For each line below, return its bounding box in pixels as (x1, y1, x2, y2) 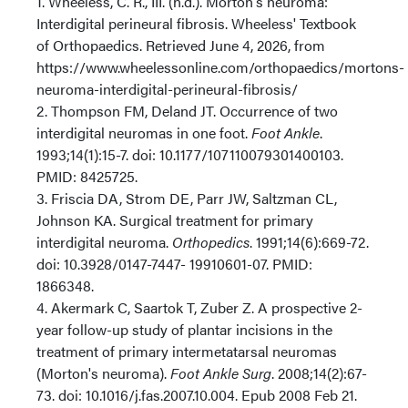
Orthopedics (172, 230, 250, 252)
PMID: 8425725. (36, 165, 141, 187)
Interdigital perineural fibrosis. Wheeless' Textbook (36, 12, 356, 34)
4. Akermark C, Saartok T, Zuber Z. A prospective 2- (36, 296, 362, 318)
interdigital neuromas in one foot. (36, 121, 251, 143)
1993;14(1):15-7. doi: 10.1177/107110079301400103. (36, 143, 343, 165)
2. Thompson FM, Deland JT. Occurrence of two (36, 99, 338, 121)
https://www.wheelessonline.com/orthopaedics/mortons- (36, 56, 404, 77)
